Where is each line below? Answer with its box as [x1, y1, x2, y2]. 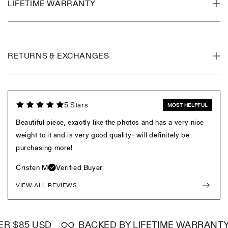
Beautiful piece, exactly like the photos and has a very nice [16, 117, 205, 127]
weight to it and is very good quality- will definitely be [16, 129, 190, 140]
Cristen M [16, 162, 48, 173]
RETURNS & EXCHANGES [8, 49, 109, 62]
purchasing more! [16, 142, 73, 153]
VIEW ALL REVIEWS [16, 180, 77, 189]
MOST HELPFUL [167, 101, 208, 108]
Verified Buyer [56, 162, 103, 173]
